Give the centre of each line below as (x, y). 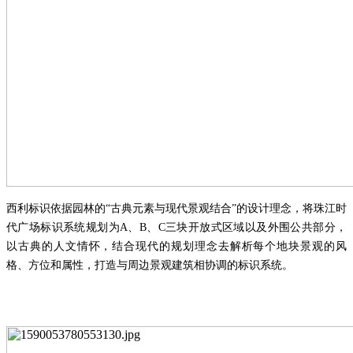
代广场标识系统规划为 (63, 227)
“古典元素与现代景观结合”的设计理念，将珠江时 (226, 208)
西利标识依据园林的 (56, 208)
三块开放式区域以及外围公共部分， (256, 227)
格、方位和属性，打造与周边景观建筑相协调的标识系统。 (150, 265)
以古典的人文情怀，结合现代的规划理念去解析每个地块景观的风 (176, 246)
